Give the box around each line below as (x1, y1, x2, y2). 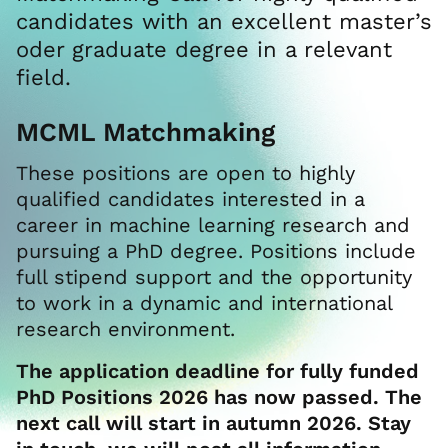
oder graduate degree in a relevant (16, 37, 392, 62)
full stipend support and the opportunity (16, 265, 412, 289)
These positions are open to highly (16, 161, 355, 185)
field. (16, 65, 71, 90)
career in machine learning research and (16, 213, 410, 237)
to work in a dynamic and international (16, 291, 392, 315)
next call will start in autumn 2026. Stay (16, 411, 411, 435)
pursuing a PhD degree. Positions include (16, 239, 416, 263)
